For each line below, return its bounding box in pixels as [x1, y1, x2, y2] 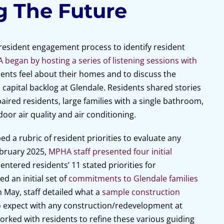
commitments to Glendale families [68, 173, 198, 184]
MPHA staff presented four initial [48, 146, 172, 157]
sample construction [101, 186, 180, 197]
